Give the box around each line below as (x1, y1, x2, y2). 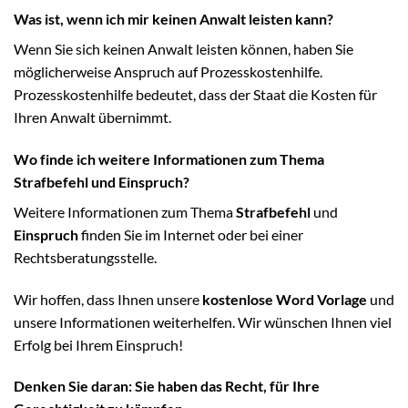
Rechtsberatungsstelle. (14, 248, 157, 266)
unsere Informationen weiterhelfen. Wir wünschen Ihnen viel (14, 312, 392, 331)
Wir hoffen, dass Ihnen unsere (14, 290, 202, 308)
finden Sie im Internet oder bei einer (78, 225, 303, 243)
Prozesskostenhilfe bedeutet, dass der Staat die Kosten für (14, 86, 377, 104)
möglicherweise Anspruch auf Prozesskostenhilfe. (14, 63, 322, 81)
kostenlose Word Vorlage (202, 290, 367, 308)
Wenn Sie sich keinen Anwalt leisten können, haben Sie (14, 40, 353, 58)
